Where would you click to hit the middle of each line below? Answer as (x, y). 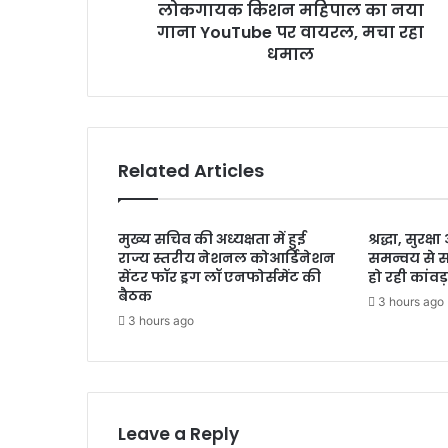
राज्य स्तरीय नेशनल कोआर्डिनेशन (226, 258)
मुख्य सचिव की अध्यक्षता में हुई (212, 239)
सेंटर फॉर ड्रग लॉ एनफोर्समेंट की (219, 277)
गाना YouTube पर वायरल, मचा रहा (290, 33)
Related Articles (191, 171)
